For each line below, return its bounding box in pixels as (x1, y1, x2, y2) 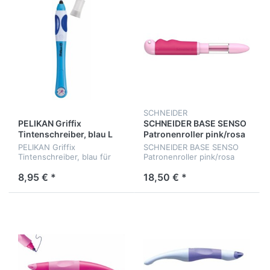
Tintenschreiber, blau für (18, 152, 111, 162)
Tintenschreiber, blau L (18, 128, 113, 139)
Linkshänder (18, 162, 64, 172)
